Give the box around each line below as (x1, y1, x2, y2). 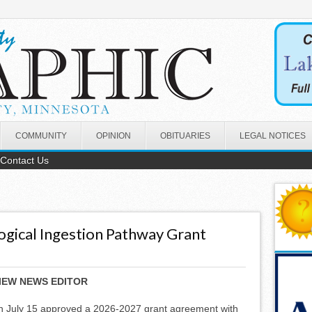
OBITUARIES (160, 130, 210, 141)
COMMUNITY (15, 130, 67, 141)
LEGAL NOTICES (240, 130, 306, 141)
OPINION (96, 130, 131, 141)
